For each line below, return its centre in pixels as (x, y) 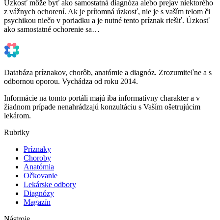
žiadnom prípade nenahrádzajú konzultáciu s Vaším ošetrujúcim (102, 107)
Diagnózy (39, 193)
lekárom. (17, 115)
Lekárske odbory (50, 184)
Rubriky (17, 132)
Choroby (37, 158)
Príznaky (37, 149)
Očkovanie (41, 175)
